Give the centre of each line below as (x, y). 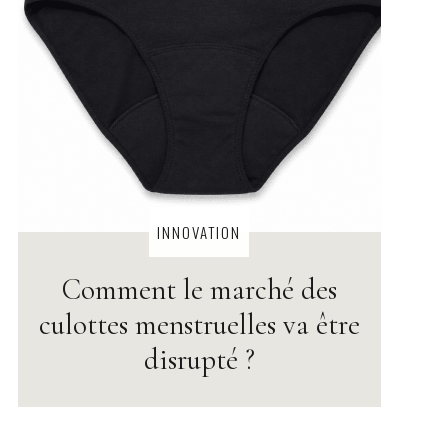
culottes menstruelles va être (199, 324)
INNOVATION (199, 231)
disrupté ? (199, 359)
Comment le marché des (199, 289)
